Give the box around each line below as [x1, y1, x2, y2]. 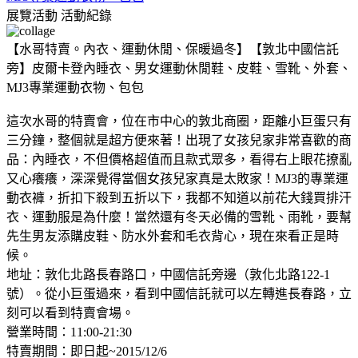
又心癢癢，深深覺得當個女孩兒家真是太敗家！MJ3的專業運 [6, 171, 348, 185]
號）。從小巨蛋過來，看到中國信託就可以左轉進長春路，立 [6, 286, 352, 300]
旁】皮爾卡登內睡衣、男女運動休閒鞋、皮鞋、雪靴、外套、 [6, 61, 352, 75]
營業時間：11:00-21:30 [6, 324, 132, 339]
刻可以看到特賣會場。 [6, 305, 134, 320]
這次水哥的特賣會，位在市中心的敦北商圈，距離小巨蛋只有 [6, 113, 352, 128]
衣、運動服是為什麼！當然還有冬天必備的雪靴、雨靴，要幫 [6, 209, 352, 224]
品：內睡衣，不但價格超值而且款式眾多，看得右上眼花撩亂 [6, 152, 352, 166]
